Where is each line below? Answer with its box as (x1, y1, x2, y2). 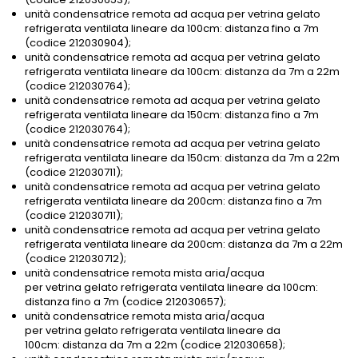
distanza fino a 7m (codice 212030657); (25, 294, 226, 310)
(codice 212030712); (25, 251, 126, 267)
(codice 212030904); (25, 35, 131, 51)
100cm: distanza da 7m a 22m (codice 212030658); (25, 337, 285, 353)
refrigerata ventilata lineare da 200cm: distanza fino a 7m (25, 193, 322, 209)
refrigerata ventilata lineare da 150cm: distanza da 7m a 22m (25, 150, 340, 166)
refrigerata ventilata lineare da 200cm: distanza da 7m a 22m (25, 237, 343, 253)
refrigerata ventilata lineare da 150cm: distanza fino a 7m (25, 107, 319, 123)
